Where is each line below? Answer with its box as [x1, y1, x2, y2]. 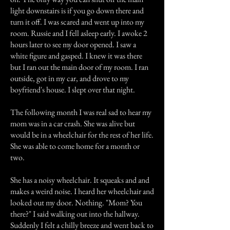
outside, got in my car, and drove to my [10, 73, 129, 84]
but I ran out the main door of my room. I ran [10, 62, 148, 72]
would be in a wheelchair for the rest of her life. [10, 129, 154, 140]
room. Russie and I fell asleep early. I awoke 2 [10, 28, 147, 39]
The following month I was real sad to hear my [10, 107, 151, 118]
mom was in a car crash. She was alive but [10, 118, 135, 129]
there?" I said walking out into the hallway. [10, 208, 140, 219]
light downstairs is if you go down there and [10, 5, 144, 16]
